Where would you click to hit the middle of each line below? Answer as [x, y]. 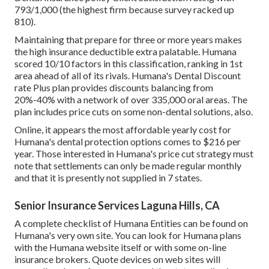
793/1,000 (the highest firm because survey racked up [124, 10]
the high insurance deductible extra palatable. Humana [125, 52]
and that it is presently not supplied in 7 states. [108, 178]
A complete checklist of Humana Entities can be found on [131, 223]
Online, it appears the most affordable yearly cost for [123, 130]
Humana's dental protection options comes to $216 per [128, 142]
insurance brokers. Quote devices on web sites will [117, 259]
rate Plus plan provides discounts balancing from [114, 88]
